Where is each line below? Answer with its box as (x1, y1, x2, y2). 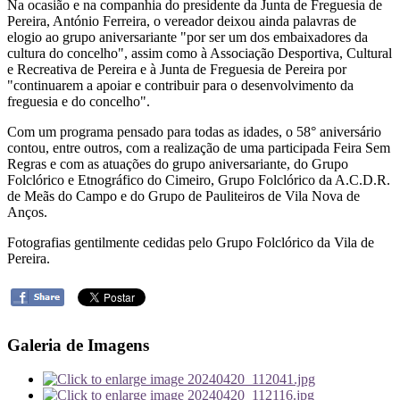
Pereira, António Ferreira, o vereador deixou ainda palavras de (7, 12, 356, 29)
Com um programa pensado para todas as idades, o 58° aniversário (7, 123, 381, 139)
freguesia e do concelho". (7, 93, 150, 109)
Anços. (7, 204, 47, 220)
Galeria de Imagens (7, 335, 149, 354)
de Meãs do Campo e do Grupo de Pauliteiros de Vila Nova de (7, 187, 360, 204)
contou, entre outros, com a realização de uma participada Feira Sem (7, 139, 390, 155)
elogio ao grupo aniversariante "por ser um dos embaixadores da (7, 29, 368, 45)
